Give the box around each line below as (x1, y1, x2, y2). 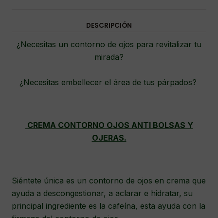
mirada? (94, 52, 124, 62)
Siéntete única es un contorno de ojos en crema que (12, 176, 206, 186)
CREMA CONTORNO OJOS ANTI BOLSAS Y (25, 120, 193, 130)
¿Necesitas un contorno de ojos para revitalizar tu (17, 39, 201, 50)
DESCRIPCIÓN (86, 21, 132, 31)
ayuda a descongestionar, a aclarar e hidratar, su (12, 188, 193, 199)
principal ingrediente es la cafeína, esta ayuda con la (12, 201, 205, 211)
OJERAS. (91, 133, 127, 143)
